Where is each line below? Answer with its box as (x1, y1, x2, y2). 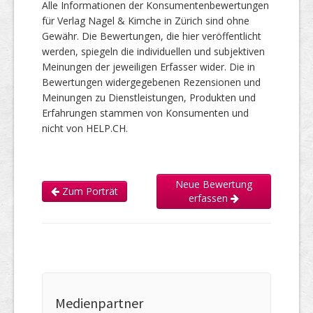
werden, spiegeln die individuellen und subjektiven (42, 44, 265, 58)
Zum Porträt (59, 184, 118, 198)
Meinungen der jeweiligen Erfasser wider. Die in (42, 59, 255, 73)
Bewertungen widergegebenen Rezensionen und (42, 75, 261, 89)
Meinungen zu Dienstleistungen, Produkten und (42, 90, 256, 104)
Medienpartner (55, 293, 143, 312)
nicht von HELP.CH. (42, 121, 128, 135)
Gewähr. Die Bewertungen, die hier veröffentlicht (42, 29, 261, 43)
